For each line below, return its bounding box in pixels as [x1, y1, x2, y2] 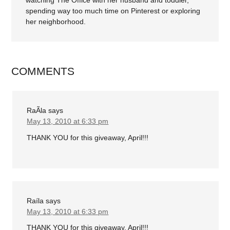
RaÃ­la [27, 106, 47, 115]
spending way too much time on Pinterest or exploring [26, 7, 201, 15]
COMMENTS [11, 65, 75, 78]
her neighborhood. [26, 17, 86, 26]
